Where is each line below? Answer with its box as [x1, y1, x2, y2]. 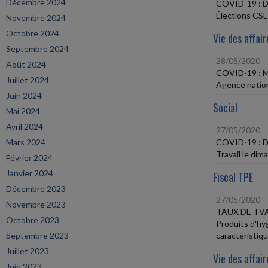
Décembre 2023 [6, 184, 66, 194]
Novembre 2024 [6, 13, 66, 23]
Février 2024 [6, 153, 53, 163]
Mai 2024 [6, 106, 40, 116]
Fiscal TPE [213, 169, 253, 185]
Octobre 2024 [6, 28, 59, 38]
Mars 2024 [6, 137, 45, 147]
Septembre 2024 [6, 44, 69, 54]
